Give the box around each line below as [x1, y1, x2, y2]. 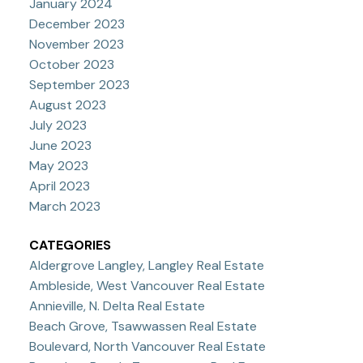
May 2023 [28, 157, 88, 175]
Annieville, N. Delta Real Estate [28, 297, 205, 314]
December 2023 [28, 15, 125, 33]
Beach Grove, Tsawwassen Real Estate [28, 317, 257, 335]
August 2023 [28, 96, 106, 114]
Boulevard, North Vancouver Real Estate [28, 337, 266, 355]
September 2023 [28, 76, 130, 94]
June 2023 [28, 137, 92, 155]
